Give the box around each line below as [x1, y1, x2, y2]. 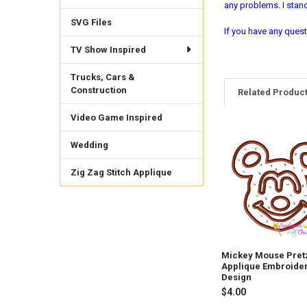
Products [223, 153, 272, 167]
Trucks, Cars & [70, 71, 135, 82]
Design [221, 272, 252, 283]
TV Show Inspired [70, 44, 146, 55]
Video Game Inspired [70, 112, 162, 123]
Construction [70, 84, 127, 95]
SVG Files [70, 16, 112, 27]
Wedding [70, 139, 108, 150]
